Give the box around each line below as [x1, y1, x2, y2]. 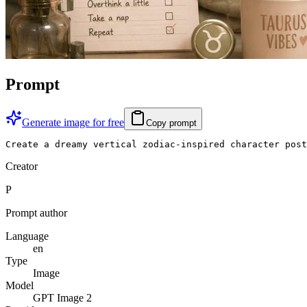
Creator [5, 160, 38, 172]
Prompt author [5, 206, 67, 219]
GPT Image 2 [33, 291, 92, 304]
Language [5, 230, 49, 242]
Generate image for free [22, 116, 124, 128]
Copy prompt [146, 117, 197, 128]
